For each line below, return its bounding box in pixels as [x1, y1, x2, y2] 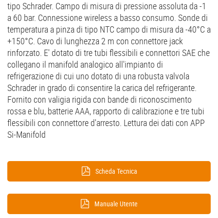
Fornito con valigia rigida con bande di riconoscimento [7, 93, 192, 105]
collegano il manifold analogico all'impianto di [7, 58, 163, 70]
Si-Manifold [7, 128, 46, 140]
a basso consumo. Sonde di [114, 11, 208, 23]
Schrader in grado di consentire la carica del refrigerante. [7, 81, 197, 93]
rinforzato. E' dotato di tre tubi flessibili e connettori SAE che [7, 46, 210, 58]
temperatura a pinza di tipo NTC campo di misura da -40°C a [7, 23, 211, 35]
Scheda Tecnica [95, 166, 137, 176]
